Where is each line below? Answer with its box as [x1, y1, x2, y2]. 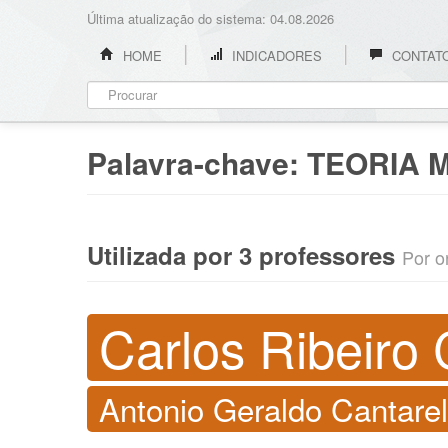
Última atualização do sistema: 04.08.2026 [87, 9, 334, 28]
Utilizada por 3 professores [87, 238, 402, 272]
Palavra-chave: [87, 141, 307, 184]
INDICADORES [228, 46, 322, 65]
